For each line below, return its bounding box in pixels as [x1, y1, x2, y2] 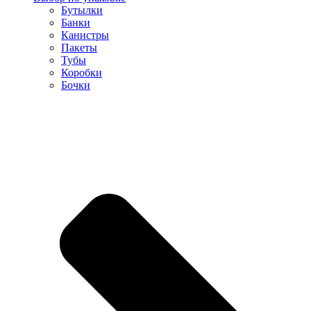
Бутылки [61, 3, 103, 16]
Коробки [61, 66, 102, 78]
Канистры [61, 28, 109, 41]
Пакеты [61, 41, 97, 53]
